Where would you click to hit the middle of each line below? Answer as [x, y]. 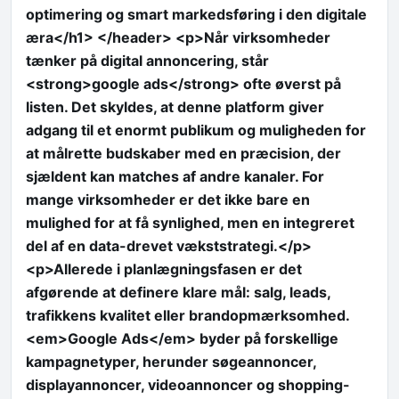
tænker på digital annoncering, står [147, 60]
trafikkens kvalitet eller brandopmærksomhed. [187, 315]
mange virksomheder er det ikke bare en [168, 199]
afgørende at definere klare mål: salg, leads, [178, 292]
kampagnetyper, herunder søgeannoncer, [171, 361]
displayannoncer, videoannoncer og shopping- [188, 384]
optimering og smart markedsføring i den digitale [196, 14]
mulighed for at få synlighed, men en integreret [190, 222]
